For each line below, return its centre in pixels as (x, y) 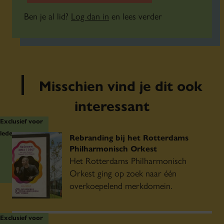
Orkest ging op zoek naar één (123, 173)
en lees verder (135, 16)
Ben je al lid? (47, 16)
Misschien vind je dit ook (121, 85)
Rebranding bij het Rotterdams (129, 137)
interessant (112, 105)
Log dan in (90, 16)
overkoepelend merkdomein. (121, 185)
